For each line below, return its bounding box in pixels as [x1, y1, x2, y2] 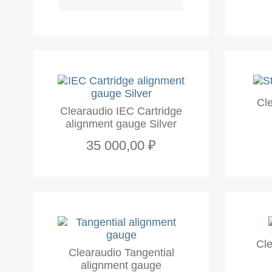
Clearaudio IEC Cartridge [60, 105, 183, 118]
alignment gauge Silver [66, 118, 177, 131]
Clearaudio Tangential [68, 246, 174, 259]
